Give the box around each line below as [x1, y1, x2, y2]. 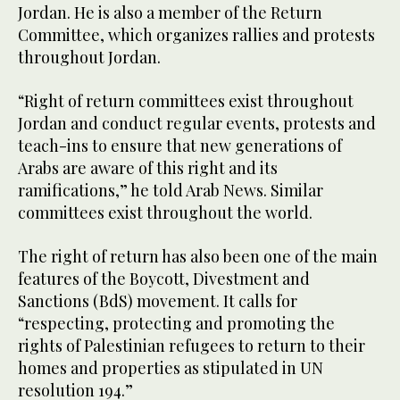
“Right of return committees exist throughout [18, 89, 354, 112]
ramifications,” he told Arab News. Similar [18, 179, 323, 201]
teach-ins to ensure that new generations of [18, 134, 342, 156]
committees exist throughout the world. [18, 201, 312, 223]
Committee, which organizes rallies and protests [18, 23, 375, 46]
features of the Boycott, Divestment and [18, 267, 310, 289]
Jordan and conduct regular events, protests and [18, 112, 376, 134]
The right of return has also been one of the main [18, 245, 378, 267]
